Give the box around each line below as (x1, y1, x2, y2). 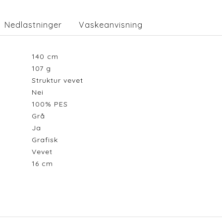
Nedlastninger (4, 20, 62, 30)
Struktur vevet (31, 76, 88, 85)
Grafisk (31, 135, 63, 144)
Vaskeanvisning (79, 20, 143, 30)
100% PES (31, 100, 73, 109)
